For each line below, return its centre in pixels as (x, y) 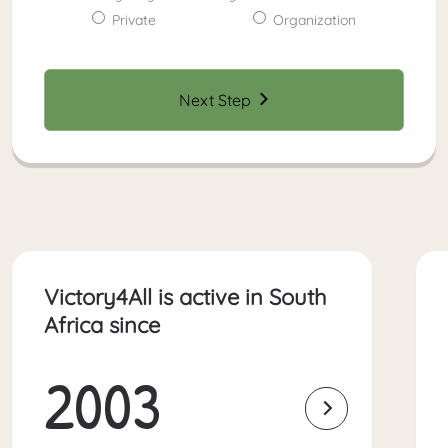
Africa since (102, 324)
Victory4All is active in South (185, 296)
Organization (314, 19)
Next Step (215, 99)
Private (134, 19)
